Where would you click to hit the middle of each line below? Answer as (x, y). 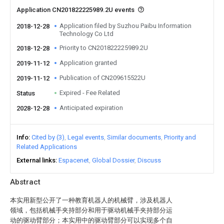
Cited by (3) (48, 137)
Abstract (25, 182)
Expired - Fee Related (90, 93)
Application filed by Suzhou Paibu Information (125, 26)
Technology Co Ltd (86, 34)
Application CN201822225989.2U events (76, 10)
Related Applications (47, 147)
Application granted (88, 63)
